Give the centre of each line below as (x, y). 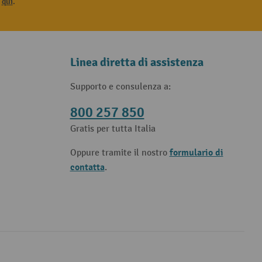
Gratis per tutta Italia (113, 129)
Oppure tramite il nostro (120, 153)
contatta (87, 167)
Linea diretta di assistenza (137, 62)
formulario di (196, 153)
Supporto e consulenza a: (120, 87)
